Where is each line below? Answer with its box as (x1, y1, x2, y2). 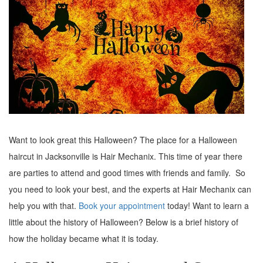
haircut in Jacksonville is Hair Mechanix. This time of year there (9, 150, 242, 163)
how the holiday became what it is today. (9, 232, 159, 245)
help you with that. (9, 200, 79, 212)
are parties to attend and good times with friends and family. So (9, 167, 245, 179)
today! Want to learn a (165, 200, 249, 212)
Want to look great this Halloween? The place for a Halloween (9, 134, 237, 146)
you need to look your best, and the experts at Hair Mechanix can (9, 183, 251, 195)
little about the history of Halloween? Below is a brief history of (9, 216, 238, 228)
